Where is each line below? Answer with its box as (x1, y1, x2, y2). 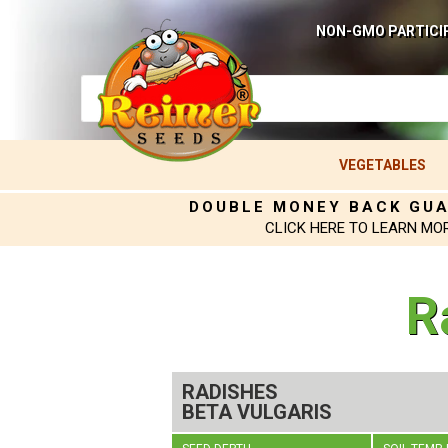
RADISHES (182, 380, 278, 404)
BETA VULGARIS (182, 400, 332, 424)
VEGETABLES (338, 157, 426, 173)
